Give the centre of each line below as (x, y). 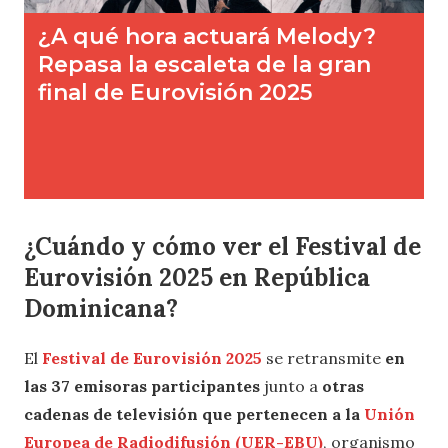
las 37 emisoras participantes (142, 386)
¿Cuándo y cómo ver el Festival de (222, 247)
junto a (291, 386)
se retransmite (323, 358)
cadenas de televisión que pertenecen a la (194, 414)
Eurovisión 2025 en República (197, 278)
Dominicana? (101, 309)
